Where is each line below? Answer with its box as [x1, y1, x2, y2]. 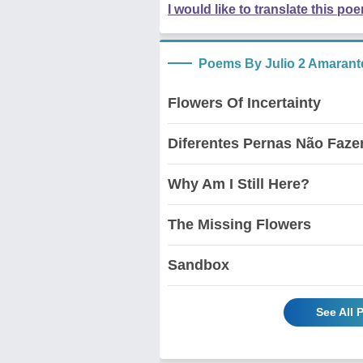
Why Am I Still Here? [168, 176, 310, 192]
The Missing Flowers [168, 216, 311, 233]
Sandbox [168, 257, 229, 273]
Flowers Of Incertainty [168, 95, 321, 111]
